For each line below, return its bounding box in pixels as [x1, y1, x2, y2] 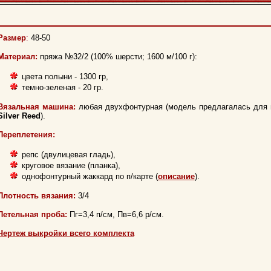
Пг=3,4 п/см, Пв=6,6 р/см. [69, 210, 164, 219]
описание [157, 172, 195, 181]
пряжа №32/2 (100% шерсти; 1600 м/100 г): [37, 52, 197, 61]
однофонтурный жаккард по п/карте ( [21, 172, 158, 181]
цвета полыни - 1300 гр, [21, 72, 108, 81]
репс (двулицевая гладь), [21, 150, 116, 159]
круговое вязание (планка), [21, 161, 120, 170]
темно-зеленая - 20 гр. [21, 83, 103, 92]
